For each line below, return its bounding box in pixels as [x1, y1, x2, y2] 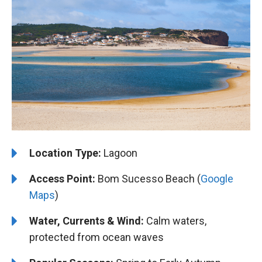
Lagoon [101, 146, 137, 159]
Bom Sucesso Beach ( [95, 172, 201, 185]
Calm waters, [144, 214, 206, 227]
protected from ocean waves [29, 230, 164, 243]
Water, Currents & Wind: [29, 214, 144, 227]
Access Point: [29, 172, 95, 185]
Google [201, 172, 233, 185]
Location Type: [29, 146, 101, 159]
